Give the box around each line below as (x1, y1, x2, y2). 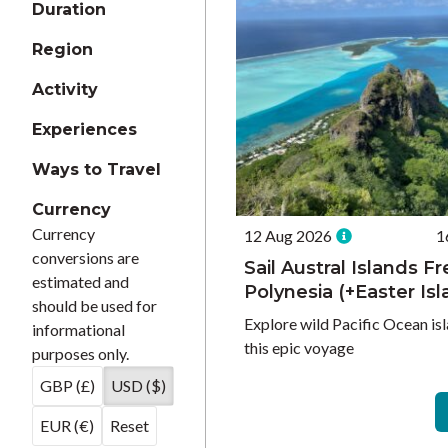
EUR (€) (40, 416, 94, 435)
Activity (32, 80, 98, 99)
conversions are (32, 248, 139, 267)
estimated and (32, 272, 129, 291)
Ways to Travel (32, 160, 161, 179)
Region (32, 40, 93, 59)
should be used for (32, 296, 157, 315)
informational (32, 320, 125, 339)
